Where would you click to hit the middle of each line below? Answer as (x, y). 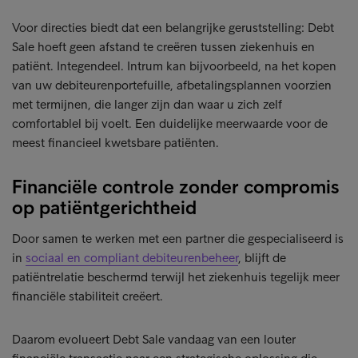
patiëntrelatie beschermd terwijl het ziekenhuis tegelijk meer (176, 277)
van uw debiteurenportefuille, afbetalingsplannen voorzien (172, 85)
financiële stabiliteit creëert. (88, 296)
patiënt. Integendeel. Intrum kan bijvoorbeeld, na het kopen (174, 66)
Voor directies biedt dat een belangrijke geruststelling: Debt (173, 28)
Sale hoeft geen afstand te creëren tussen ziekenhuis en (163, 47)
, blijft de (262, 258)
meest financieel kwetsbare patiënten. (115, 143)
